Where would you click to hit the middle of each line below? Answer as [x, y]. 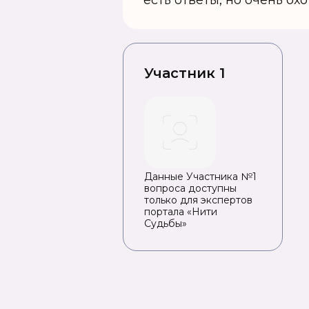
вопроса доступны [190, 188]
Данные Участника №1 [200, 177]
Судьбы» [166, 223]
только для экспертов [198, 200]
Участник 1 [185, 73]
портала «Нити [181, 212]
